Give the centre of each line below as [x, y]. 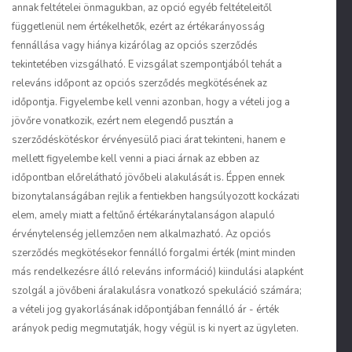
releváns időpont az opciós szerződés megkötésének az [139, 83]
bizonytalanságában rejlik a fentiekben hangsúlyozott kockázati [156, 196]
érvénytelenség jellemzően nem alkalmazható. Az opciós [141, 234]
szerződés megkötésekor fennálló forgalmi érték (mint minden [154, 253]
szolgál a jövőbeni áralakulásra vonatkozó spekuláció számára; [157, 291]
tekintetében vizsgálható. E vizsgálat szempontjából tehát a [147, 64]
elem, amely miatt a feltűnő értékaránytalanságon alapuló [143, 215]
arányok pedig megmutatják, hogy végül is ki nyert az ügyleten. [155, 328]
